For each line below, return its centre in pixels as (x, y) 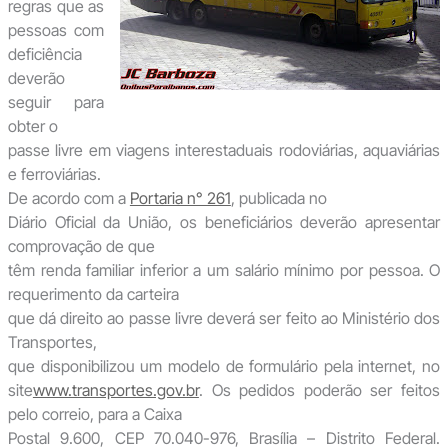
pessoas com (56, 29)
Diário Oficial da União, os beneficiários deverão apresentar (224, 221)
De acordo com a (68, 197)
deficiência (44, 53)
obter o (32, 125)
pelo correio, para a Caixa (94, 413)
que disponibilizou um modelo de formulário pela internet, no (224, 365)
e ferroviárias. (54, 173)
